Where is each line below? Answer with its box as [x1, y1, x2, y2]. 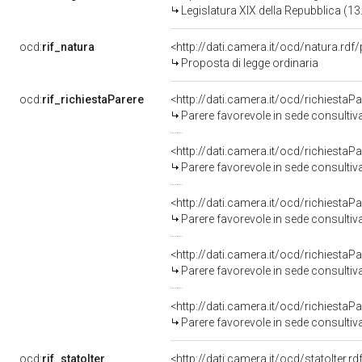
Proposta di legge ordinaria [181, 57, 318, 69]
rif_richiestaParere [42, 93, 144, 106]
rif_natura [42, 40, 95, 53]
